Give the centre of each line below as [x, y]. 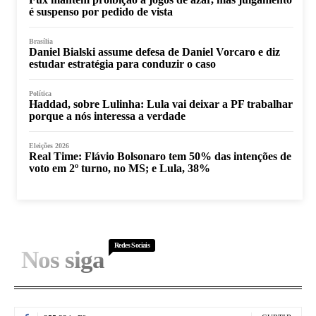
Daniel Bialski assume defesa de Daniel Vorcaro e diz [154, 51]
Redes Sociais [132, 245]
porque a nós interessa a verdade [107, 116]
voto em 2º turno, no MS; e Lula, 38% [120, 168]
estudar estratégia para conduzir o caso [122, 63]
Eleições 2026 [49, 145]
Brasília [41, 41]
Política [40, 93]
